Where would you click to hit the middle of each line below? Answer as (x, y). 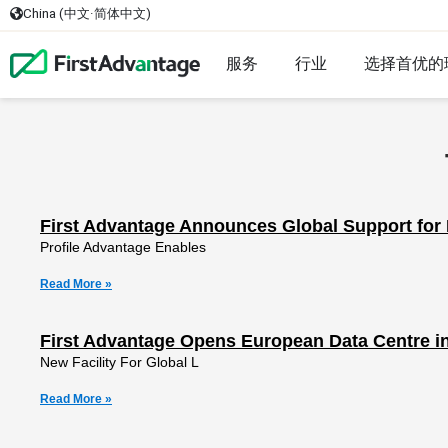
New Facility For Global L (119, 362)
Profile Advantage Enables (123, 247)
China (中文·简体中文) (87, 13)
